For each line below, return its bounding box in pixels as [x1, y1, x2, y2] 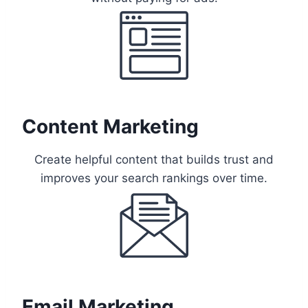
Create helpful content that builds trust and [34, 153, 274, 167]
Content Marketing [22, 115, 199, 139]
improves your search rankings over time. [41, 171, 267, 186]
